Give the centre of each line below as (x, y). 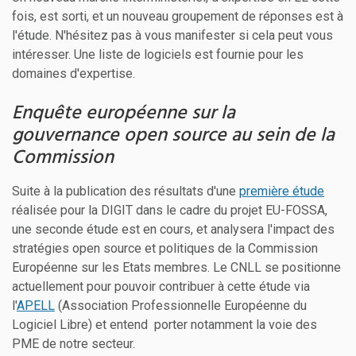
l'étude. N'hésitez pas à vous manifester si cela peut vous (172, 35)
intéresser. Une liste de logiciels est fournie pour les (158, 54)
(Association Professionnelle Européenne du (181, 305)
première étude (282, 191)
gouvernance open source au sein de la (173, 135)
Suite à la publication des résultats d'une (126, 191)
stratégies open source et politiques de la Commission (165, 248)
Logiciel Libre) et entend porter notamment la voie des (164, 324)
